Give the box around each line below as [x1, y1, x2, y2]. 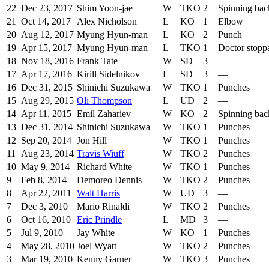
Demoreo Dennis [77, 175, 142, 186]
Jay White [77, 228, 115, 238]
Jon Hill [77, 135, 107, 146]
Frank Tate [77, 56, 118, 67]
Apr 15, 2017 [21, 43, 72, 53]
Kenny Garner [77, 254, 131, 265]
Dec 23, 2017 [21, 3, 73, 14]
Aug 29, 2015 [21, 95, 74, 106]
